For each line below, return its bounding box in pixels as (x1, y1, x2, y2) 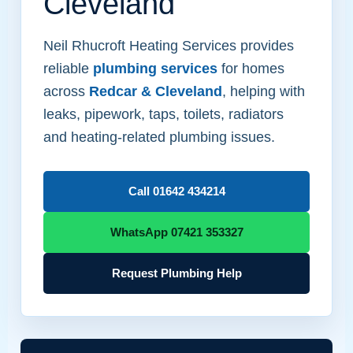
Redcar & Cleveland (89, 84, 222, 99)
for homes (217, 61, 284, 76)
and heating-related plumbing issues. (43, 129, 275, 145)
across (43, 84, 89, 99)
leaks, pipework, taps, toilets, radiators (43, 106, 284, 122)
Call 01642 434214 (128, 185, 225, 198)
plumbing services (93, 61, 217, 76)
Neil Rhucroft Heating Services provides (43, 38, 294, 54)
